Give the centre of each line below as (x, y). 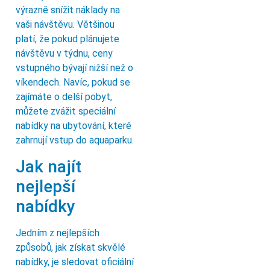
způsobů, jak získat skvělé (71, 247)
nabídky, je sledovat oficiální (75, 262)
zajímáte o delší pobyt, (64, 97)
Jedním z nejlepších (58, 233)
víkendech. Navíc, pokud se (73, 83)
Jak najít (49, 166)
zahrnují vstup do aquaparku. (75, 140)
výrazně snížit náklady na (68, 10)
